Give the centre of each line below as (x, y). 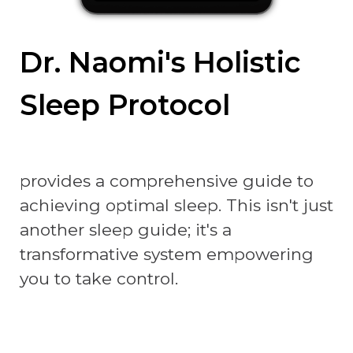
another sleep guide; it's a (126, 230)
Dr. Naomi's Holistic (160, 63)
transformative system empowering (167, 255)
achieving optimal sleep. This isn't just (176, 206)
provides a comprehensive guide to (167, 181)
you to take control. (99, 279)
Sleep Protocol (125, 105)
